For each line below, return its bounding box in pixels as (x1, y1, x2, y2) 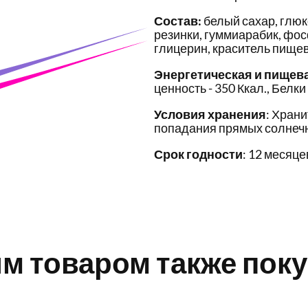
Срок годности (154, 146, 243, 162)
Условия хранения (154, 107, 266, 122)
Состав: (154, 13, 201, 29)
